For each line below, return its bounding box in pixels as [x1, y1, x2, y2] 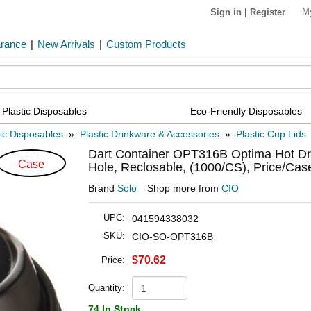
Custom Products [106, 38, 186, 50]
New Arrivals [37, 38, 95, 50]
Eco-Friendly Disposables [190, 105, 302, 117]
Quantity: [88, 283, 125, 294]
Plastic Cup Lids [236, 128, 306, 140]
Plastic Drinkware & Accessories [80, 128, 219, 140]
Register [250, 6, 285, 17]
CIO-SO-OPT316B [132, 231, 213, 243]
